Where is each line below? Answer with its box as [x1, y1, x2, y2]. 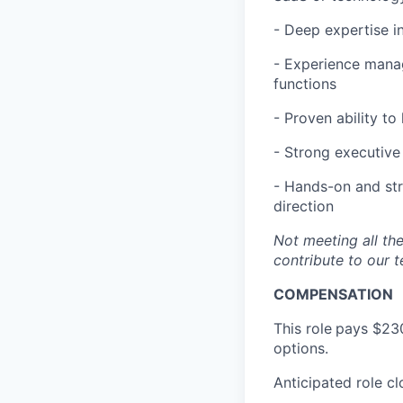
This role [273, 319, 332, 337]
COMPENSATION [273, 285, 393, 303]
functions [273, 75, 336, 93]
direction [273, 197, 334, 215]
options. [273, 339, 328, 357]
